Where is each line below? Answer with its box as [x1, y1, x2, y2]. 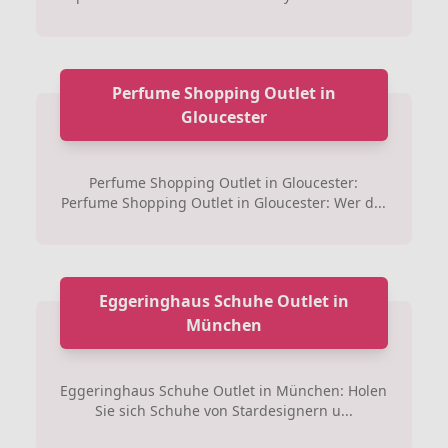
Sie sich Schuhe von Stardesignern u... [94, 400, 353, 420]
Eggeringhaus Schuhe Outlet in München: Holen [60, 380, 388, 400]
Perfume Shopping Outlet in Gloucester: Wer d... [61, 192, 387, 212]
